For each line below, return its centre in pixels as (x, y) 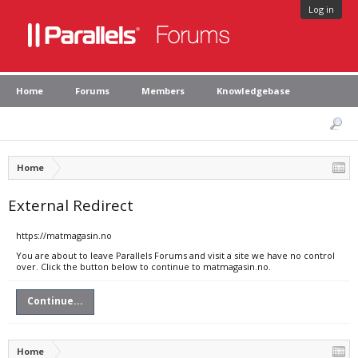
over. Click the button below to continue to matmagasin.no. (143, 267)
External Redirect (71, 205)
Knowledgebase (253, 91)
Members (163, 91)
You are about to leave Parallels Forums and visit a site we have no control (175, 255)
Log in (321, 9)
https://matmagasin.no (64, 235)
